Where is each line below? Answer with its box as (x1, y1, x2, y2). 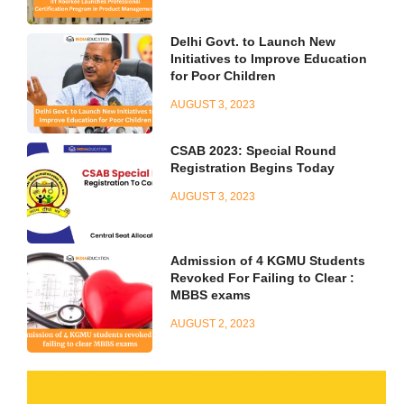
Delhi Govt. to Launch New (170, 33, 336, 49)
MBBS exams (170, 287, 252, 302)
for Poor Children (170, 68, 277, 83)
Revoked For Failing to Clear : (170, 270, 355, 285)
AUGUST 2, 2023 (170, 317, 256, 330)
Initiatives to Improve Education (170, 50, 368, 66)
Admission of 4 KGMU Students (170, 252, 366, 268)
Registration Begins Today (170, 161, 335, 176)
